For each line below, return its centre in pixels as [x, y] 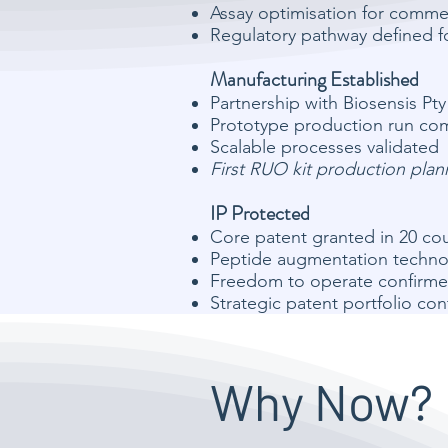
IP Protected [260, 213]
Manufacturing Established [314, 79]
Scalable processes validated [324, 147]
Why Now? [321, 401]
